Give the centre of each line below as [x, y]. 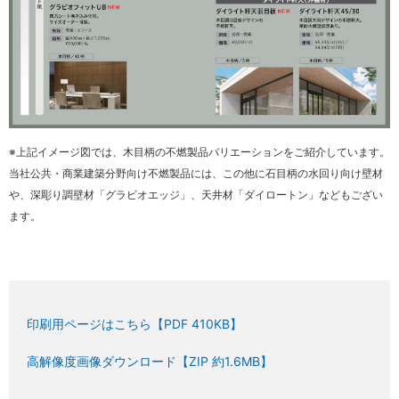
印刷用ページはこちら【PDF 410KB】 [134, 324]
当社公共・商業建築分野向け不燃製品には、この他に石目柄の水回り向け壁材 [196, 174]
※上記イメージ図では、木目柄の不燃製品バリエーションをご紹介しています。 [199, 152]
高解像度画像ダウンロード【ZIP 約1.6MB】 [150, 362]
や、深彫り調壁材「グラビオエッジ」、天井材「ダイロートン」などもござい [196, 195]
